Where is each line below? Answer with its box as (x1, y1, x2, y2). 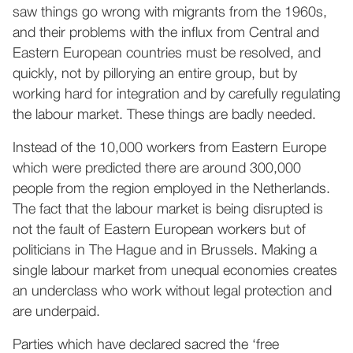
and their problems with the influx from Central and (13, 26, 319, 40)
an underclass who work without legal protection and (13, 284, 332, 299)
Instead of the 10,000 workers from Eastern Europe (13, 141, 326, 155)
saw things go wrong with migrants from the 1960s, (13, 6, 327, 20)
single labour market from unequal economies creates (13, 264, 337, 278)
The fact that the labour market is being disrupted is (13, 203, 323, 217)
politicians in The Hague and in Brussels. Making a (13, 243, 317, 258)
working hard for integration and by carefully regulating (13, 87, 340, 102)
